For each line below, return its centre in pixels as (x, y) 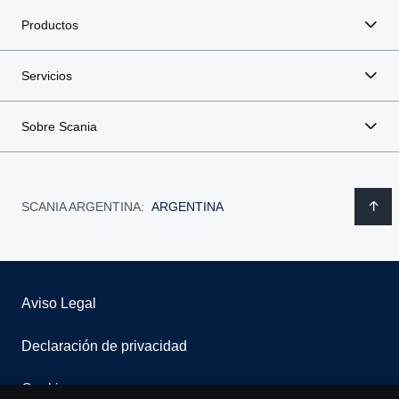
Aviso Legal (59, 304)
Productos (50, 25)
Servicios (47, 76)
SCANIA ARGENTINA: (83, 206)
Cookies (48, 389)
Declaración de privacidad (104, 346)
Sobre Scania (59, 127)
